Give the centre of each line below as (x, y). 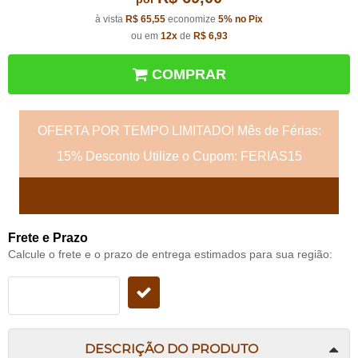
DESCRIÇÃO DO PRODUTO (171, 349)
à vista (110, 20)
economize (192, 20)
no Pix (249, 20)
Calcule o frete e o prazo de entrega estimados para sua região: (170, 255)
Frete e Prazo (48, 238)
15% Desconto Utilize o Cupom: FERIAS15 (179, 157)
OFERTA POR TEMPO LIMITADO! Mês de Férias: (179, 131)
